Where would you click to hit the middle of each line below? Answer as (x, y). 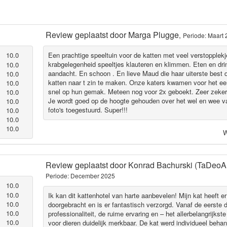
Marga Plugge (153, 34)
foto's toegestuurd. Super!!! (88, 110)
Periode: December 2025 (80, 175)
